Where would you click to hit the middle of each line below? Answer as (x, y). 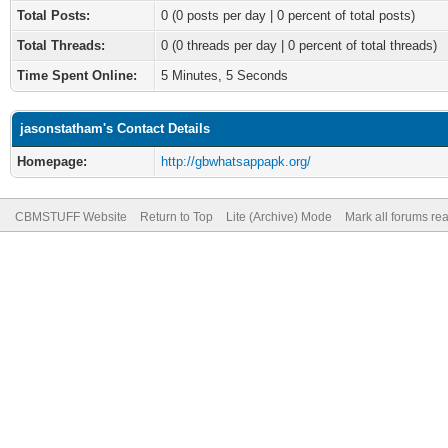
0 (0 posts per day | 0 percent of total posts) (288, 15)
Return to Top (176, 217)
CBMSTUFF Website (71, 217)
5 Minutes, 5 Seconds (224, 75)
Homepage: (52, 161)
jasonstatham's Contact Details (115, 128)
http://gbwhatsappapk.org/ (236, 161)
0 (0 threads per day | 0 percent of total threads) (299, 45)
